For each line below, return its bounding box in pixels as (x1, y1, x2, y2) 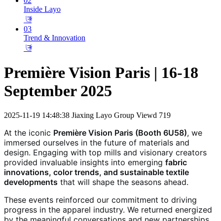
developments (4, 177, 58, 187)
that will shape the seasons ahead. (58, 177, 188, 187)
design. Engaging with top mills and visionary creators (4, 147, 207, 157)
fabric (165, 157, 187, 167)
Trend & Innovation (24, 33, 85, 42)
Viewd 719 (136, 110, 171, 119)
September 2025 (4, 82, 112, 100)
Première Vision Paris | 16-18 (4, 64, 198, 82)
